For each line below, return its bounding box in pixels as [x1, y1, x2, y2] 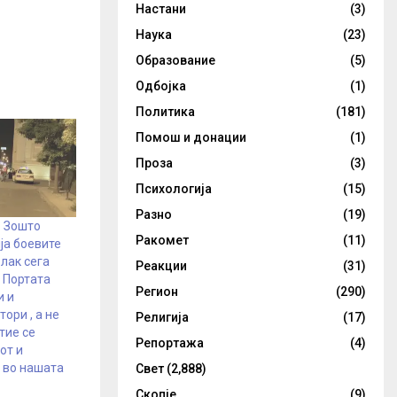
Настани [136, 2, 186, 16]
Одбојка [136, 79, 186, 93]
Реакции [136, 259, 187, 273]
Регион [136, 284, 178, 299]
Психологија [136, 182, 212, 196]
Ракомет [136, 233, 189, 247]
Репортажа [136, 336, 204, 350]
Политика [136, 105, 195, 119]
